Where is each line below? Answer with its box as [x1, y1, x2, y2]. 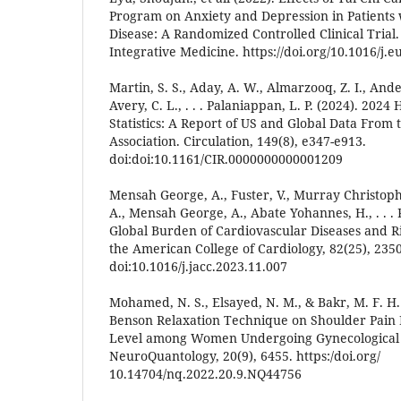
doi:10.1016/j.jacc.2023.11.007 [109, 257, 287, 275]
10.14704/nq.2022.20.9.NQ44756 [109, 364, 302, 382]
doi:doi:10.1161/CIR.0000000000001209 [109, 149, 343, 167]
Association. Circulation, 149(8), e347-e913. [109, 132, 366, 149]
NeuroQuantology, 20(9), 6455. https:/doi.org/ [109, 346, 380, 364]
